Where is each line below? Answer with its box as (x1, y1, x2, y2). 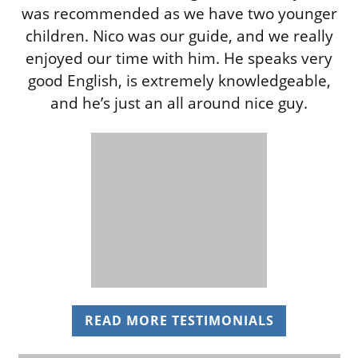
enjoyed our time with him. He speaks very (26, 48, 332, 70)
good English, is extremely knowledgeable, (27, 70, 331, 92)
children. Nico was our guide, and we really (25, 26, 333, 47)
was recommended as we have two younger (21, 3, 337, 25)
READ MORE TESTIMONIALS (84, 312, 274, 330)
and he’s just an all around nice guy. (50, 93, 308, 114)
